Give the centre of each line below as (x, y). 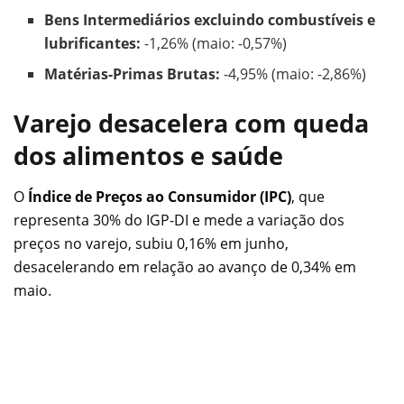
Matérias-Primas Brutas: (133, 73)
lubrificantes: (93, 43)
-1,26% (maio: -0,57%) (214, 43)
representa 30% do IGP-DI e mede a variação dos (179, 220)
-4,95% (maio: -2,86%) (294, 73)
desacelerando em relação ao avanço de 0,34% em (185, 266)
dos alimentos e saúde (148, 155)
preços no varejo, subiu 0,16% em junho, (151, 243)
